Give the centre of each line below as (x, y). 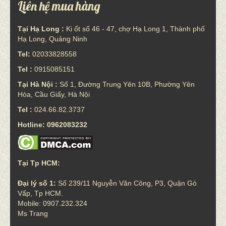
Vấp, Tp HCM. (40, 193)
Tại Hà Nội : (38, 84)
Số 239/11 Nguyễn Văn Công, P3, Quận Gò (126, 183)
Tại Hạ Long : (41, 29)
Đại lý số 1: (37, 183)
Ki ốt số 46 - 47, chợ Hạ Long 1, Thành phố (134, 29)
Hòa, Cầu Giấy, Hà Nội (54, 94)
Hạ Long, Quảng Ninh (52, 39)
